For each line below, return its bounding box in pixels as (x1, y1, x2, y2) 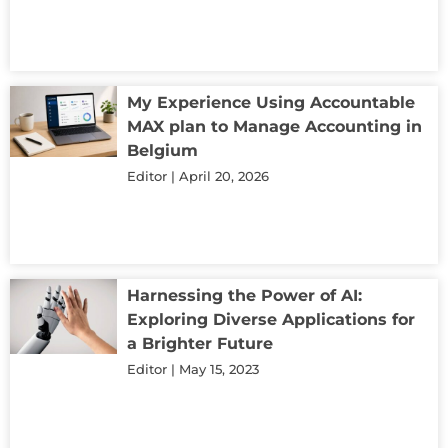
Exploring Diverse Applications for (127, 309, 415, 329)
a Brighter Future (127, 333, 273, 353)
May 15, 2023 (175, 360, 259, 377)
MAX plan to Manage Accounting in (127, 116, 422, 136)
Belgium (127, 140, 198, 160)
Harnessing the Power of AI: (127, 285, 362, 305)
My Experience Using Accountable (127, 92, 415, 112)
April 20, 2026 (175, 167, 269, 184)
